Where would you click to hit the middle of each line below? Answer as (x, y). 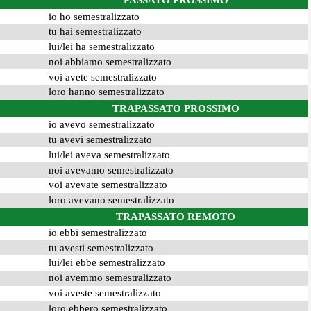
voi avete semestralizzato (102, 77)
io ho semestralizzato (94, 16)
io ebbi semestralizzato (98, 232)
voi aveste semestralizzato (104, 293)
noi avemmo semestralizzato (110, 278)
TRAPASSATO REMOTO (176, 216)
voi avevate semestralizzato (108, 185)
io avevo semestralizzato (101, 125)
